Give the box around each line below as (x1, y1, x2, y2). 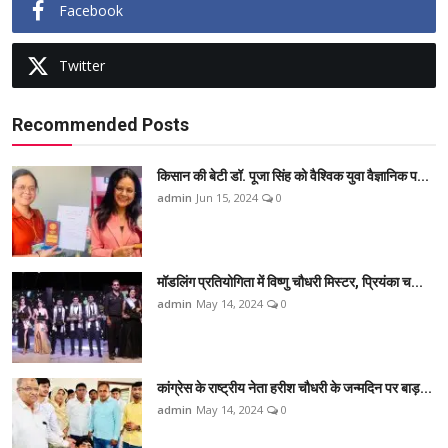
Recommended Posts (12, 114, 189, 136)
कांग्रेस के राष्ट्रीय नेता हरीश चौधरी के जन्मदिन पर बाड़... (157, 380, 432, 397)
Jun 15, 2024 (196, 190, 258, 206)
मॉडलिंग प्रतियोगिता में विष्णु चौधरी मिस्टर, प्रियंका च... (157, 274, 423, 291)
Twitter (59, 56, 105, 76)
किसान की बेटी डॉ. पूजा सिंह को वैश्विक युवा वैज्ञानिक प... (157, 168, 429, 185)
